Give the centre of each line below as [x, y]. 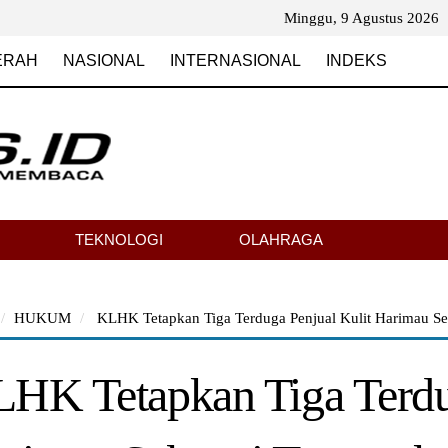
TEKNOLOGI [119, 239]
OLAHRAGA [281, 239]
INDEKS [356, 60]
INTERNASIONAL [235, 60]
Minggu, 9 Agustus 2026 [361, 18]
